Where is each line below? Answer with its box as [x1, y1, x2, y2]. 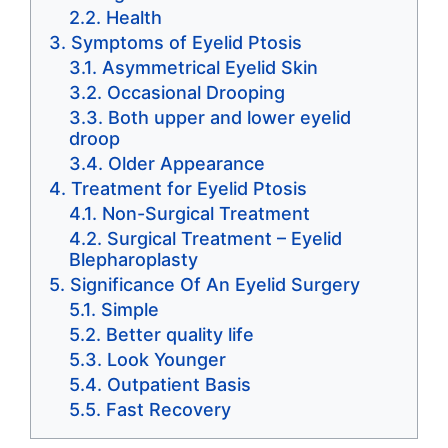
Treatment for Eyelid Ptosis [71, 178, 307, 200]
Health [106, 7, 162, 29]
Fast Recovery [106, 399, 231, 421]
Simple [101, 299, 159, 321]
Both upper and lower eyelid [108, 107, 351, 129]
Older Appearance [108, 153, 265, 175]
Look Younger [107, 349, 226, 371]
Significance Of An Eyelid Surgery [70, 274, 360, 296]
